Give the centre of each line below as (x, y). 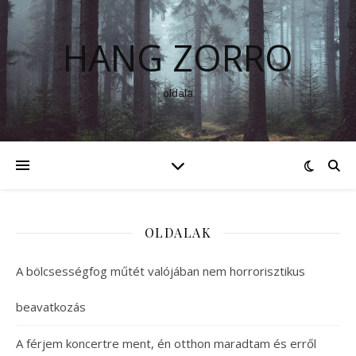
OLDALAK (178, 232)
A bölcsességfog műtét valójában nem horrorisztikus (161, 271)
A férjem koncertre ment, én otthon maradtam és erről (166, 343)
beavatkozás (51, 307)
